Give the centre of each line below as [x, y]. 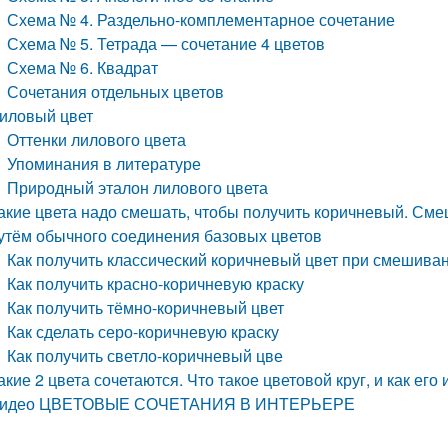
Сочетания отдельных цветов [116, 91]
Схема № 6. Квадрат [83, 67]
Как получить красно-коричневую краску [156, 283]
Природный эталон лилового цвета [138, 187]
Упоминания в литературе [104, 163]
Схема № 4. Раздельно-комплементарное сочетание [201, 19]
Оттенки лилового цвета [97, 139]
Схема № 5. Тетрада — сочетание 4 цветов [166, 43]
